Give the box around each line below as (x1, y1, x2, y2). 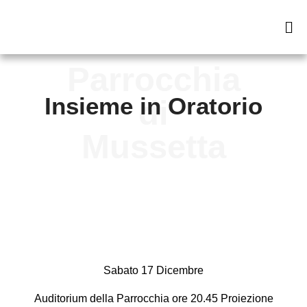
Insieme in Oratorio (45, 93, 262, 119)
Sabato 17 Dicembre (103, 265, 204, 276)
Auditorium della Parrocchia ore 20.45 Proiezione (34, 293, 273, 305)
